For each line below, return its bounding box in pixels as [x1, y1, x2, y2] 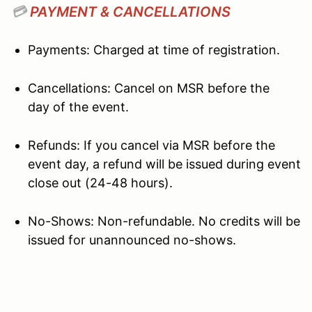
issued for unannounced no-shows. [28, 232, 236, 247]
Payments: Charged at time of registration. [28, 42, 280, 57]
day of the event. [28, 99, 129, 114]
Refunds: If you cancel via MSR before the [28, 137, 275, 153]
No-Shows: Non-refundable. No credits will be [28, 213, 300, 228]
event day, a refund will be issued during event [28, 156, 301, 171]
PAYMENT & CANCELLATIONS [30, 3, 231, 20]
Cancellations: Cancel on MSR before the [28, 80, 270, 95]
